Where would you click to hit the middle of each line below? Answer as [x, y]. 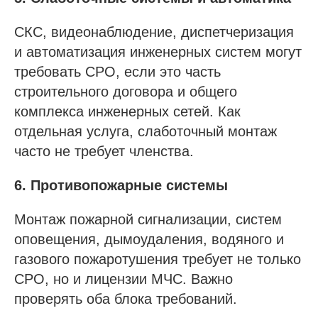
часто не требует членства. [104, 151]
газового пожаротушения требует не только [158, 259]
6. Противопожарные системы [121, 185]
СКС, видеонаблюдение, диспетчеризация [154, 32]
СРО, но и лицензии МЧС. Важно [124, 279]
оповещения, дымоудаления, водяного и [149, 239]
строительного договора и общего [126, 91]
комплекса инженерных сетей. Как [127, 111]
